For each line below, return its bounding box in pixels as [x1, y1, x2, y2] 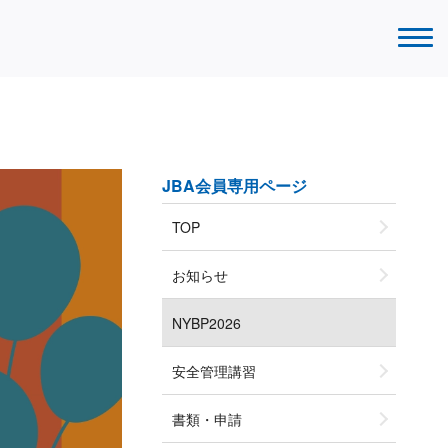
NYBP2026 [172, 312, 242, 333]
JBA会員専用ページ [162, 174, 308, 198]
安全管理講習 [172, 360, 257, 381]
